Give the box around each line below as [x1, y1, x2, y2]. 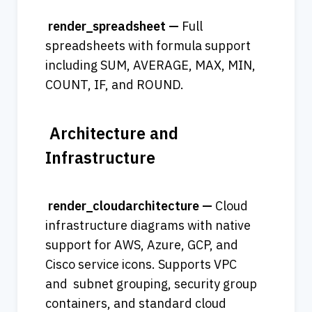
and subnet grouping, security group [45, 276, 257, 292]
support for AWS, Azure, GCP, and [45, 237, 238, 253]
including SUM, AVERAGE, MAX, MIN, [45, 57, 256, 74]
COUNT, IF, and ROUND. [45, 77, 187, 93]
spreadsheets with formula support [45, 38, 251, 54]
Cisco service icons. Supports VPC [45, 256, 237, 273]
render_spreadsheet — [45, 18, 182, 35]
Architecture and [45, 123, 178, 144]
